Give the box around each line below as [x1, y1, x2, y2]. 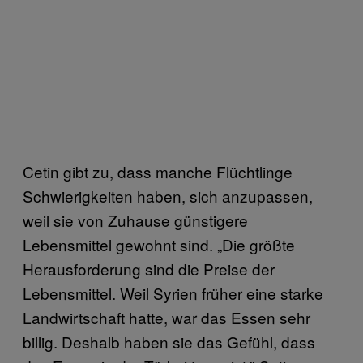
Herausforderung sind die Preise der [23, 257, 275, 280]
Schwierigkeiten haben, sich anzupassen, [23, 184, 313, 207]
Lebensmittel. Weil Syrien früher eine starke [23, 281, 323, 304]
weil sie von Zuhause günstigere [23, 208, 248, 231]
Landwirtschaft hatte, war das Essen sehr [23, 305, 310, 328]
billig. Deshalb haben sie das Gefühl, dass [23, 330, 315, 352]
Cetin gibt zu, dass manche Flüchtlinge [23, 160, 293, 182]
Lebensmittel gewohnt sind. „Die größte [23, 233, 295, 255]
